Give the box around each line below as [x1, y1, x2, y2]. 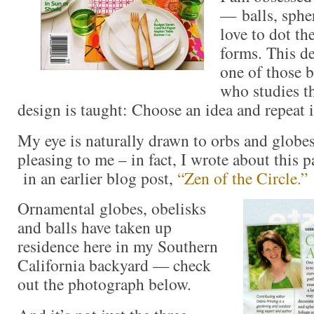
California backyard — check [18, 254, 211, 277]
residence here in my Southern [18, 235, 218, 258]
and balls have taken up [18, 216, 172, 239]
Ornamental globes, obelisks [18, 197, 206, 220]
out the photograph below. [18, 273, 191, 296]
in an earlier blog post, [18, 166, 177, 189]
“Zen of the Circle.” [177, 166, 308, 189]
